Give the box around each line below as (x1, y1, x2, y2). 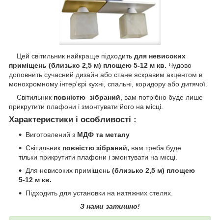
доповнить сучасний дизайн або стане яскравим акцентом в (9, 70, 202, 79)
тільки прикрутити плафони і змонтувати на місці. (19, 153, 177, 161)
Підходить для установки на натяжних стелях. (26, 189, 173, 197)
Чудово (168, 61, 192, 69)
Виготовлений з (26, 130, 77, 138)
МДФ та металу (77, 130, 130, 138)
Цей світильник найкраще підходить (9, 52, 134, 60)
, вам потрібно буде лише (120, 93, 203, 101)
